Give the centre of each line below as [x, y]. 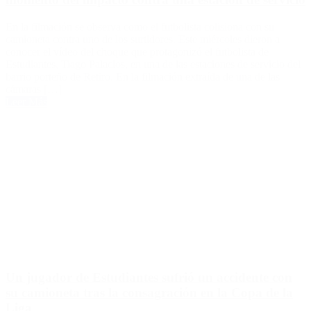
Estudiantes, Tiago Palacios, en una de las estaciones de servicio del [153, 65]
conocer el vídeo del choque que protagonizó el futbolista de [137, 52]
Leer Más [26, 102]
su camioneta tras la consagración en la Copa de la [149, 292]
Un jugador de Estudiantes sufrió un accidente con [149, 277]
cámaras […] [34, 90]
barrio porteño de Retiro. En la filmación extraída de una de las [143, 77]
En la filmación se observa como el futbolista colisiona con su [140, 27]
